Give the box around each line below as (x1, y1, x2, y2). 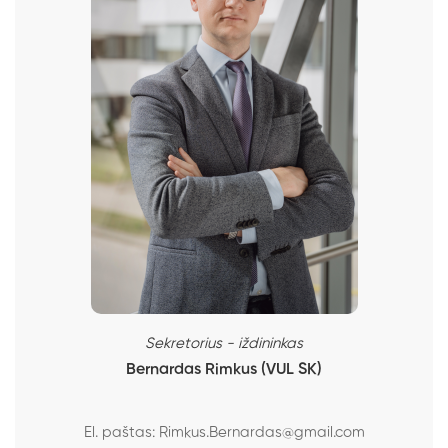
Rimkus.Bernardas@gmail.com (158, 425, 365, 441)
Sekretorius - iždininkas (145, 336, 303, 352)
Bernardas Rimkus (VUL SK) (126, 362, 322, 379)
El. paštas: (83, 425, 159, 441)
